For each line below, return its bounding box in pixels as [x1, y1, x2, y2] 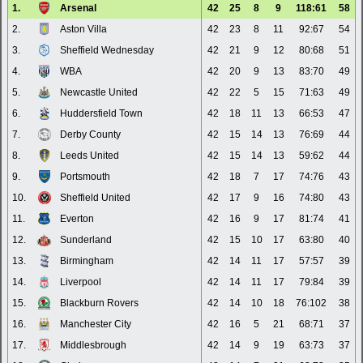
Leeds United [60, 150, 119, 161]
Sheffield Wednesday [60, 45, 154, 56]
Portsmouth [60, 171, 110, 182]
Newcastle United [60, 87, 138, 98]
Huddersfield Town [60, 108, 143, 119]
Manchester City [60, 318, 131, 330]
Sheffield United [60, 192, 130, 203]
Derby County [60, 129, 121, 140]
